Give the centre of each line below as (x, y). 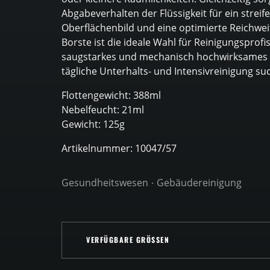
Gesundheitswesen (105, 183)
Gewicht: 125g (93, 124)
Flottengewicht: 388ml (111, 95)
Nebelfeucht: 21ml (103, 110)
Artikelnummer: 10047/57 (119, 148)
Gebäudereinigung (199, 183)
